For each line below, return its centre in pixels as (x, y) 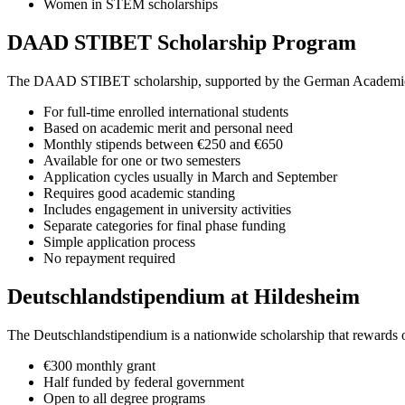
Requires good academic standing (139, 193)
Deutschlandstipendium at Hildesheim (184, 297)
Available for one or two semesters (142, 161)
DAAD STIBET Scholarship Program (182, 43)
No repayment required (109, 259)
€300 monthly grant (99, 366)
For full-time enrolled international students (166, 112)
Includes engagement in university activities (167, 210)
